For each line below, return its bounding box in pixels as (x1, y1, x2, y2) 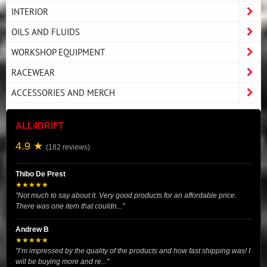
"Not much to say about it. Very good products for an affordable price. (15, 191, 237, 200)
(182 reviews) (46, 142, 90, 151)
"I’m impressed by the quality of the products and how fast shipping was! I (15, 246, 250, 255)
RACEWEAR (11, 66, 55, 78)
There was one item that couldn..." (15, 201, 125, 210)
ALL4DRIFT (15, 120, 64, 131)
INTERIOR (11, 5, 48, 17)
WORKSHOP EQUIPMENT (11, 45, 105, 58)
